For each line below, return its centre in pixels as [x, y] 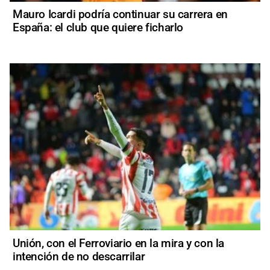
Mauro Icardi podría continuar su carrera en [120, 14]
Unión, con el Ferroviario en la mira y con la [119, 243]
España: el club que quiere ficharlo [98, 27]
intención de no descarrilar [79, 256]
